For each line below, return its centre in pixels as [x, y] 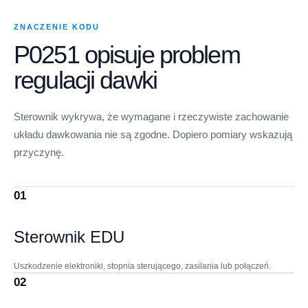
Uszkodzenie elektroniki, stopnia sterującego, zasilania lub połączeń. [142, 266]
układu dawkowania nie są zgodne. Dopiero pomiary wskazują [153, 134]
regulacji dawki [85, 80]
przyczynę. [39, 152]
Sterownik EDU [69, 237]
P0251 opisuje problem [127, 54]
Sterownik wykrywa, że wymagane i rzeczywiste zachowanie [151, 116]
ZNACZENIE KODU [57, 26]
